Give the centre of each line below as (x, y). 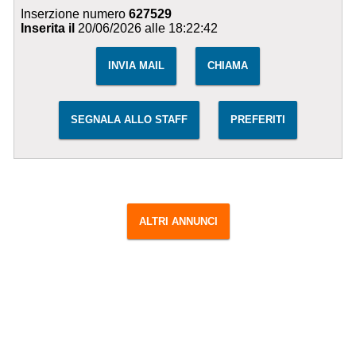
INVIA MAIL (136, 66)
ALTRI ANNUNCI (178, 222)
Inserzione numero (75, 14)
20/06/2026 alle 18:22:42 (147, 29)
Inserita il (48, 29)
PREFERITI (257, 120)
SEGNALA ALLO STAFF (129, 120)
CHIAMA (227, 66)
